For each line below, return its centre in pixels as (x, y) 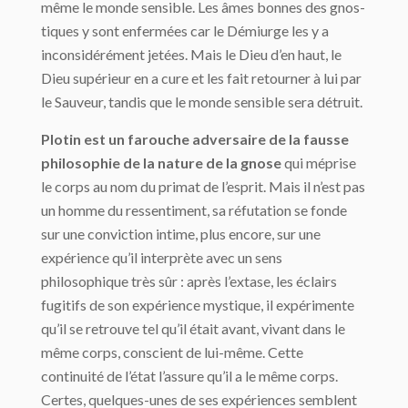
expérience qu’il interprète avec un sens (162, 258)
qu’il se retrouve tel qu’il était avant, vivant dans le (193, 329)
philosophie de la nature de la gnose (161, 163)
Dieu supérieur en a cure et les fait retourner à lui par (201, 78)
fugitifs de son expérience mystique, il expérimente (198, 305)
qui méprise (319, 163)
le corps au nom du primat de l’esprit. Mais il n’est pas (203, 187)
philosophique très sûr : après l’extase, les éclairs (189, 281)
